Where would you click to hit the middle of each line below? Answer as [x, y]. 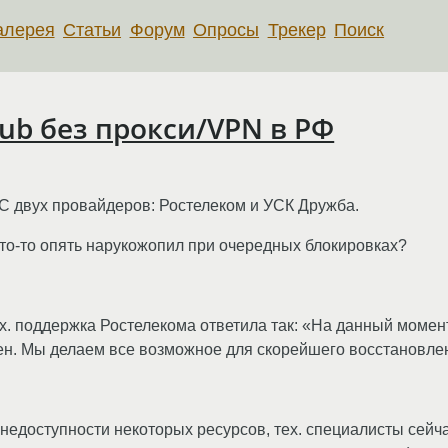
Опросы [226, 29]
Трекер [296, 29]
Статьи [92, 29]
